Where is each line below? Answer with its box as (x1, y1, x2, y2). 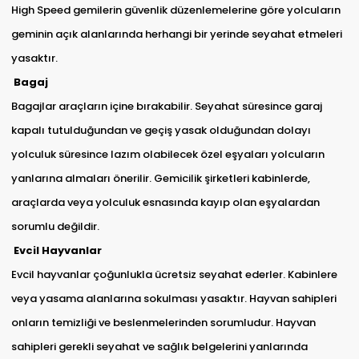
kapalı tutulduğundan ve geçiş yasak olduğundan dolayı (10, 123, 311, 139)
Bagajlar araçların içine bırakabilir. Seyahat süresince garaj (10, 99, 322, 115)
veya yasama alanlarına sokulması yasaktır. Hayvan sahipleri (10, 291, 337, 307)
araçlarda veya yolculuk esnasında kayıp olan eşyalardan (10, 195, 320, 211)
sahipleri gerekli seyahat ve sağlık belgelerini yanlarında (10, 339, 308, 355)
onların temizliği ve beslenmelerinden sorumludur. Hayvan (10, 315, 316, 331)
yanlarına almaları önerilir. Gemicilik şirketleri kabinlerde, (10, 171, 310, 187)
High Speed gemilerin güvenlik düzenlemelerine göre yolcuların (10, 2, 341, 18)
